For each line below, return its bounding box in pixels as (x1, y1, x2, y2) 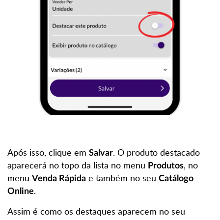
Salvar (89, 148, 113, 158)
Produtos (148, 161, 184, 170)
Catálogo (159, 174, 193, 183)
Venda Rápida (32, 174, 86, 183)
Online (7, 187, 34, 196)
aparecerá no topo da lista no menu (7, 159, 148, 171)
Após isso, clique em (7, 146, 89, 158)
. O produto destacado (113, 146, 200, 158)
